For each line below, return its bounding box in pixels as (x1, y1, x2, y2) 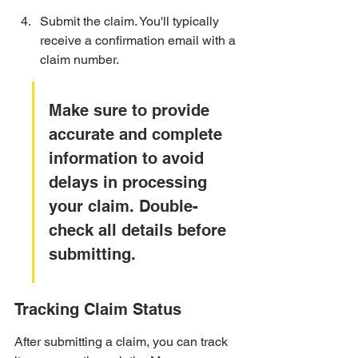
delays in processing (49, 173, 212, 192)
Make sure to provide (49, 101, 214, 120)
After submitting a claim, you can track (14, 334, 231, 349)
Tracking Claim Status (14, 300, 181, 319)
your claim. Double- (49, 197, 198, 216)
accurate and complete (49, 125, 227, 144)
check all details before (49, 221, 231, 240)
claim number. (40, 52, 119, 67)
